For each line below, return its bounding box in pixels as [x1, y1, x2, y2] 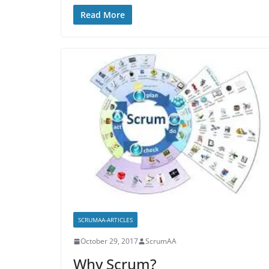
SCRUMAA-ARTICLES [78, 216, 133, 225]
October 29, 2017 [80, 236, 138, 247]
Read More [80, 9, 125, 21]
